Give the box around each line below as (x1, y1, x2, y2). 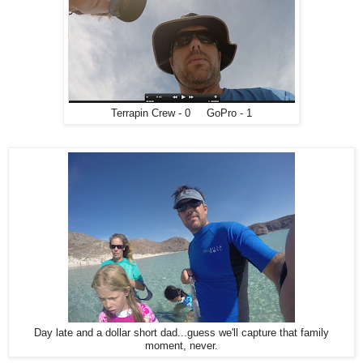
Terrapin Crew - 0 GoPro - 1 (111, 107, 252, 120)
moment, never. (145, 340, 218, 352)
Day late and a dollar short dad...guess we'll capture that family (34, 327, 329, 340)
